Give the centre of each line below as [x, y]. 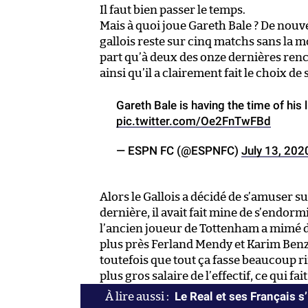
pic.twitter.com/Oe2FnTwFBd [194, 121]
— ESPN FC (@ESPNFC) [179, 151]
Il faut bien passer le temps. [173, 10]
